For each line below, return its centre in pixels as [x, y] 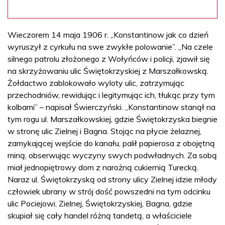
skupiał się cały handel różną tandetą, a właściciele [100, 215]
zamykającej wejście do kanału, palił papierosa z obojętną [111, 143]
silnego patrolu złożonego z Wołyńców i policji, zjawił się [109, 59]
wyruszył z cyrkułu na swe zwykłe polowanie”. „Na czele [110, 46]
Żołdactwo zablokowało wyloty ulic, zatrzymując [96, 83]
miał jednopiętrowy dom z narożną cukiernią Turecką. [103, 167]
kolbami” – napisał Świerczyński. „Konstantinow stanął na [111, 107]
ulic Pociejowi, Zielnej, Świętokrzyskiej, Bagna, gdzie [100, 203]
